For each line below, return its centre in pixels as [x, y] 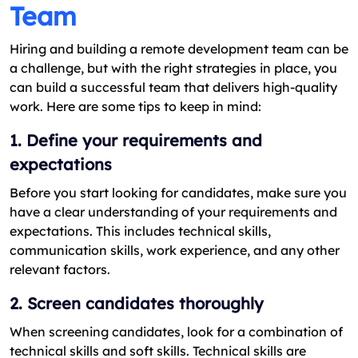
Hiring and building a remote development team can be [179, 49]
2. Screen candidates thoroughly [137, 304]
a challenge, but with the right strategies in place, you [173, 68]
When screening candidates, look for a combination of [176, 332]
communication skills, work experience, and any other [175, 251]
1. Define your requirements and [136, 141]
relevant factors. [60, 270]
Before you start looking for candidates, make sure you [178, 193]
